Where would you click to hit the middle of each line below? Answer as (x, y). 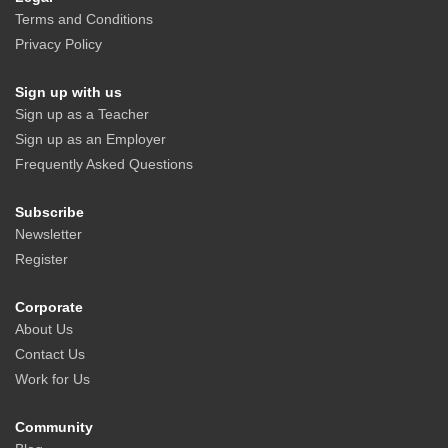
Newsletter (48, 234)
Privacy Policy (58, 44)
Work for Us (52, 379)
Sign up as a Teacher (82, 114)
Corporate (49, 307)
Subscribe (49, 212)
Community (54, 427)
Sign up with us (68, 92)
